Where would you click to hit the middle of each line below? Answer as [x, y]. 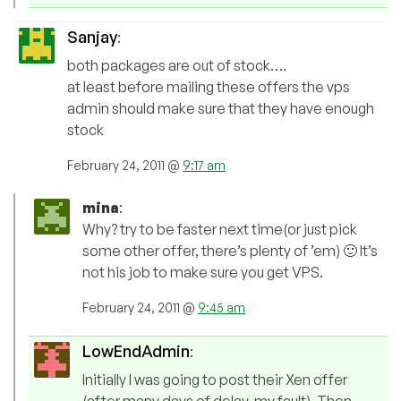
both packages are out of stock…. [177, 66]
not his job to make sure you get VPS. [203, 273]
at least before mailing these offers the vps [209, 87]
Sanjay [92, 37]
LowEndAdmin [136, 351]
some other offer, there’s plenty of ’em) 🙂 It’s [230, 251]
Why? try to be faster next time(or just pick [220, 230]
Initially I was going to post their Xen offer [215, 380]
